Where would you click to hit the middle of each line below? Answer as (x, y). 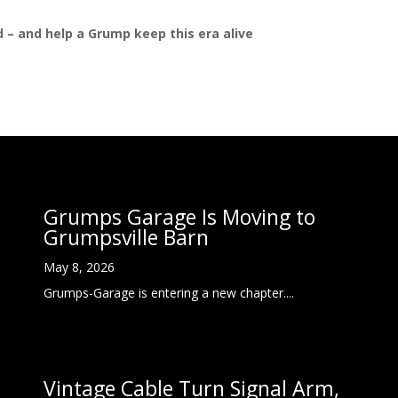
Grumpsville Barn (127, 238)
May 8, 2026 (80, 267)
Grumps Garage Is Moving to (180, 217)
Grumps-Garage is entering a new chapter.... (169, 293)
